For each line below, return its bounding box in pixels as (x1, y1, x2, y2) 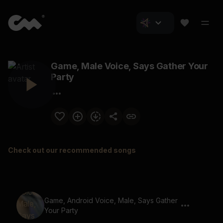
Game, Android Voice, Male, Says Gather (44, 196, 178, 205)
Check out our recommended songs (8, 146, 136, 154)
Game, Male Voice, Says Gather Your (51, 61, 208, 71)
